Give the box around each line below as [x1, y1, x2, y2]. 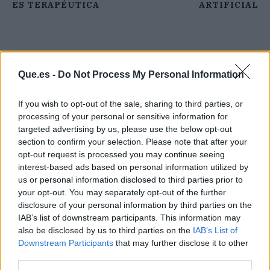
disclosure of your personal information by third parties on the [18, 200, 252, 210]
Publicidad [116, 225, 154, 235]
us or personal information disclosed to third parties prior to [18, 175, 243, 184]
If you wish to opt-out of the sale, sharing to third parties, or [18, 99, 243, 108]
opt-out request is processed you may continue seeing [18, 149, 225, 159]
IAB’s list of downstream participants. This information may [18, 213, 240, 222]
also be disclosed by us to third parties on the [18, 225, 193, 235]
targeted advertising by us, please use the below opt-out [18, 124, 232, 134]
